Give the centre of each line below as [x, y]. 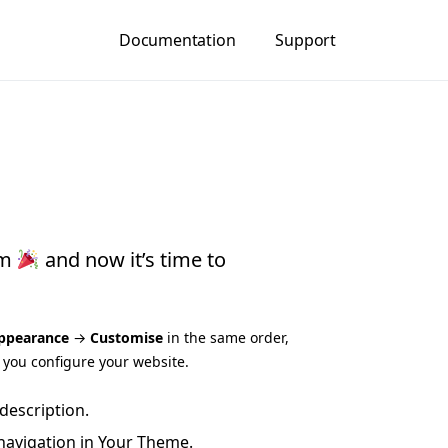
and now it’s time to [132, 259]
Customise [126, 337]
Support [305, 40]
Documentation [177, 40]
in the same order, [226, 337]
